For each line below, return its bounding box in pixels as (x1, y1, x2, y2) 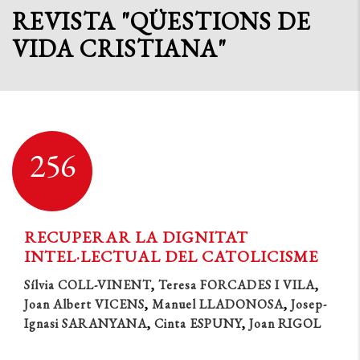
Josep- (291, 296, 327, 313)
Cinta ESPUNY (154, 315, 242, 332)
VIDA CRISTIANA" (12, 33, 227, 64)
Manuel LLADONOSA (152, 296, 284, 313)
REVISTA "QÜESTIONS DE (12, 6, 311, 37)
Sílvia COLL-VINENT (24, 276, 151, 293)
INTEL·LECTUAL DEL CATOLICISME (24, 246, 318, 267)
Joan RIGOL (249, 315, 321, 332)
